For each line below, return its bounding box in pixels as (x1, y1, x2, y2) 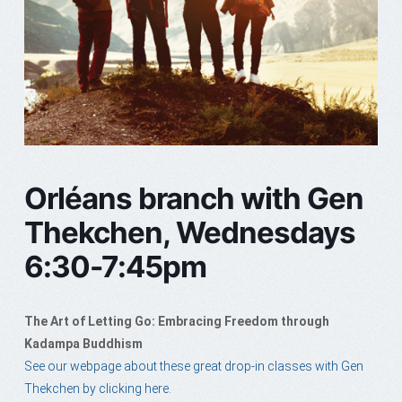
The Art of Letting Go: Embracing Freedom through (23, 314, 329, 329)
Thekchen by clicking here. (23, 381, 171, 397)
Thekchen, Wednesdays (23, 214, 355, 251)
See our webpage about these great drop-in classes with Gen (23, 359, 363, 374)
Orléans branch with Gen (23, 180, 363, 217)
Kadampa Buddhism (23, 336, 143, 352)
